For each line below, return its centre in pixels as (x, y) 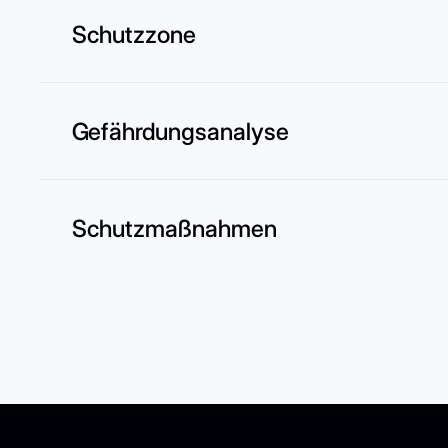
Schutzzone (134, 34)
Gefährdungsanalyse (180, 131)
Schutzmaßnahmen (174, 228)
